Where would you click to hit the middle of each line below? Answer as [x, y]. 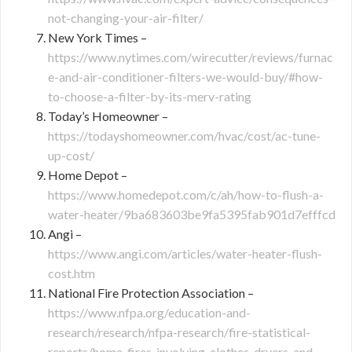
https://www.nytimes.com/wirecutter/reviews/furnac [191, 57]
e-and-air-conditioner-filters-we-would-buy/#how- [185, 77]
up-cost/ [71, 155]
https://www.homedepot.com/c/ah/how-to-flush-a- [186, 194]
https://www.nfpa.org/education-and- [149, 312]
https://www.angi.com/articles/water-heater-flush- [185, 253]
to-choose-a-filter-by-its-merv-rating [150, 96]
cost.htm [71, 273]
